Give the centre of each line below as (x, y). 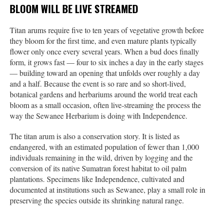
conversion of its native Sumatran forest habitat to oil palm (98, 168)
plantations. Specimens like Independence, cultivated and (97, 179)
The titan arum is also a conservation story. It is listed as (95, 136)
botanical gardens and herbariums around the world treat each (104, 94)
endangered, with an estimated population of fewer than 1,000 (104, 147)
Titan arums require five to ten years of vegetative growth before (107, 30)
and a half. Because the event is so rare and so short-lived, (98, 84)
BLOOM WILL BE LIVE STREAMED (74, 9)
